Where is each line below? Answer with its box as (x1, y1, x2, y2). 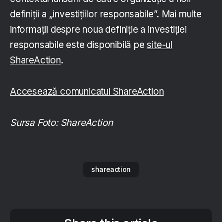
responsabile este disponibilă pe (10, 39, 147, 51)
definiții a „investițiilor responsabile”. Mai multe (10, 8, 202, 20)
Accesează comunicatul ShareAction (10, 85, 164, 97)
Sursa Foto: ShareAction (10, 116, 113, 128)
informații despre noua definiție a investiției (10, 23, 187, 35)
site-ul (147, 39, 173, 51)
